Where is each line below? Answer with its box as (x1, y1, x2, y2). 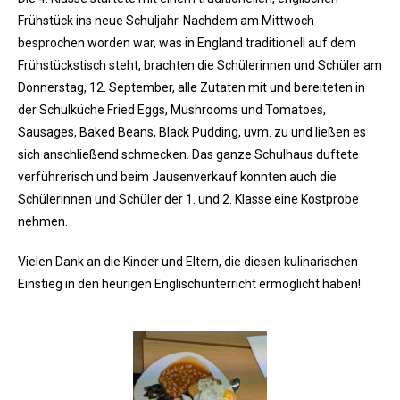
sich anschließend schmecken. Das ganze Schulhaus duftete (18, 147, 359, 162)
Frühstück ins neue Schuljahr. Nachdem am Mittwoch (18, 13, 314, 29)
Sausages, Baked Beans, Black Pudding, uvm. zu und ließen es (18, 125, 366, 140)
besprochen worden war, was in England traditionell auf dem (18, 36, 356, 51)
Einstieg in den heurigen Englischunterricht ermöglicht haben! (18, 277, 363, 292)
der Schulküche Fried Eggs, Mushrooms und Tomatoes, (18, 103, 326, 118)
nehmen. (18, 214, 71, 229)
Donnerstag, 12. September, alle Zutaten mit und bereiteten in (18, 80, 365, 96)
